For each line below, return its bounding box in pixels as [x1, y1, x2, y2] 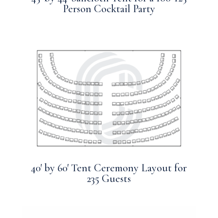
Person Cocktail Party [62, 2, 155, 15]
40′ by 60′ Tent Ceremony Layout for [31, 162, 187, 175]
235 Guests [87, 172, 131, 185]
